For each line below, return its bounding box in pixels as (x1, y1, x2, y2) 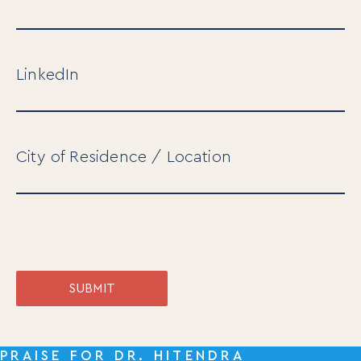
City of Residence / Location (16, 149, 232, 166)
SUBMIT (68, 282, 115, 296)
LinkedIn (16, 67, 80, 84)
